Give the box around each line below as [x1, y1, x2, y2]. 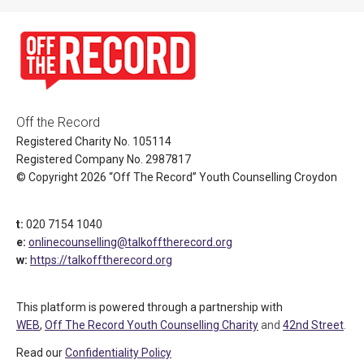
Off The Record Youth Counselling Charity [45, 318, 258, 331]
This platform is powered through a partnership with [16, 301, 283, 314]
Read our [16, 346, 65, 359]
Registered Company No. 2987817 [16, 153, 191, 166]
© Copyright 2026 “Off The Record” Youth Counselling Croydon [16, 171, 337, 184]
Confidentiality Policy [65, 346, 171, 359]
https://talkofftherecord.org [30, 253, 172, 266]
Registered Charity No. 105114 [16, 135, 171, 148]
